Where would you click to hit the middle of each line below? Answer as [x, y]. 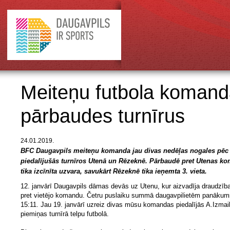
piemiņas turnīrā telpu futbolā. [65, 214]
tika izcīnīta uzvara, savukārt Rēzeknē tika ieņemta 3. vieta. [114, 171]
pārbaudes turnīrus [103, 116]
